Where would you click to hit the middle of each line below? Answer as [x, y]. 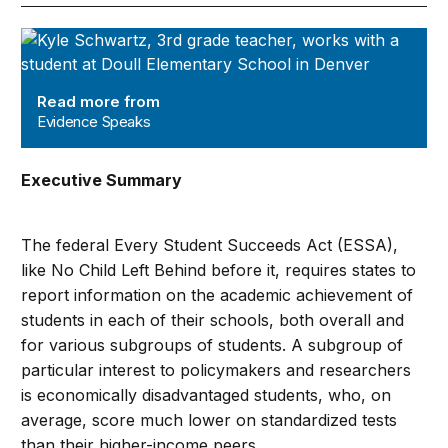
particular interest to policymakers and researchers [216, 370]
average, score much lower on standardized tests [209, 420]
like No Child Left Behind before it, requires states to [219, 270]
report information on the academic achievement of [217, 295]
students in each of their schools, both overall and [213, 320]
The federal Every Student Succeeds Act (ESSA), [210, 245]
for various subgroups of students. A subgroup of [212, 345]
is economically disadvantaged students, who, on [206, 395]
